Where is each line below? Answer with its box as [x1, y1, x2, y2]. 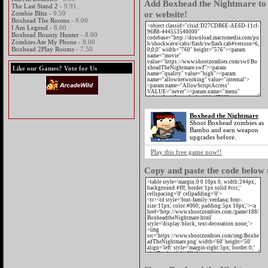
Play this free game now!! [151, 148, 222, 156]
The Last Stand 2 [11, 2, 58, 10]
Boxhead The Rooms [11, 17, 69, 24]
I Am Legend [11, 24, 48, 31]
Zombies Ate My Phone [11, 38, 77, 45]
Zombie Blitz [11, 10, 47, 17]
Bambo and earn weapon [190, 126, 258, 133]
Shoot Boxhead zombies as [190, 119, 264, 126]
